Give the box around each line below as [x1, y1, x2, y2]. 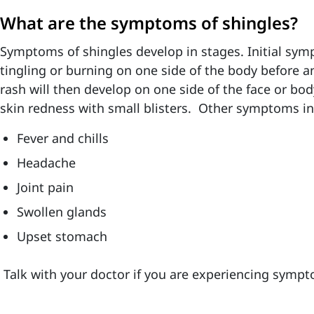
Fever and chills [17, 130, 109, 146]
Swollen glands [17, 203, 107, 220]
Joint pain [17, 179, 74, 196]
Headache [17, 154, 76, 171]
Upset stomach [17, 228, 107, 245]
